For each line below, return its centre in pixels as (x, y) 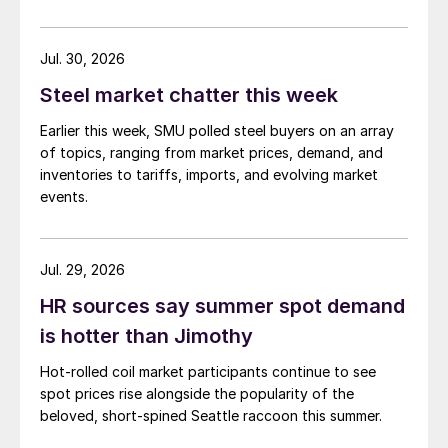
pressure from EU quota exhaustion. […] (174, 74)
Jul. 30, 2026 (82, 59)
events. (64, 197)
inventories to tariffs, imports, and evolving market (209, 175)
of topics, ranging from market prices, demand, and (211, 153)
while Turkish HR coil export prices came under (194, 52)
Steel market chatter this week (189, 95)
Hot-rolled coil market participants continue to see (208, 372)
